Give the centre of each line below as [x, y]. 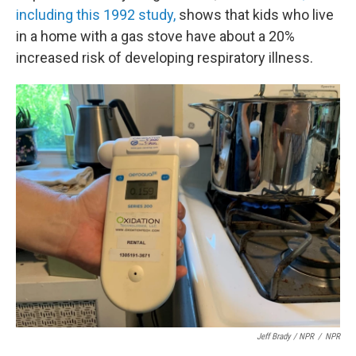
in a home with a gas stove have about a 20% [155, 36]
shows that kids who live [256, 15]
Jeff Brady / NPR [285, 337]
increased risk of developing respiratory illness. [164, 58]
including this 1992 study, [97, 15]
